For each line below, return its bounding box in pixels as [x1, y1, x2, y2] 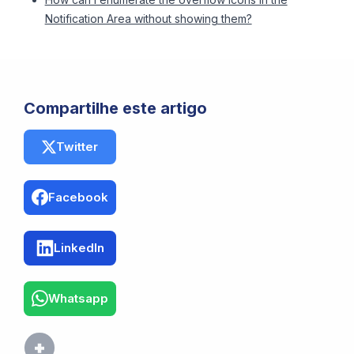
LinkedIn [53, 239, 104, 255]
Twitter [56, 138, 98, 154]
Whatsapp [48, 290, 108, 306]
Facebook [48, 189, 108, 205]
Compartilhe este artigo [24, 98, 207, 118]
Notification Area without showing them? [44, 11, 252, 25]
